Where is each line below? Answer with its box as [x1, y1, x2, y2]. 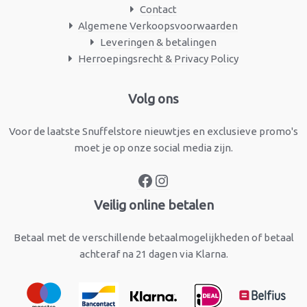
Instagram [153, 80, 228, 99]
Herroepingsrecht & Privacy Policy [77, 53, 238, 65]
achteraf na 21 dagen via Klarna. [79, 248, 228, 260]
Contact [139, 3, 177, 16]
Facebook [136, 80, 208, 99]
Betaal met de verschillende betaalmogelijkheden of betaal [13, 232, 294, 244]
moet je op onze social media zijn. [74, 142, 233, 154]
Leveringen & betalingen [99, 36, 217, 49]
